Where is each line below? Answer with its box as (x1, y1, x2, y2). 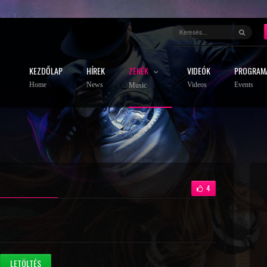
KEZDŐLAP (29, 64, 63, 77)
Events (234, 80, 253, 89)
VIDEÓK (187, 64, 210, 77)
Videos (187, 80, 207, 89)
